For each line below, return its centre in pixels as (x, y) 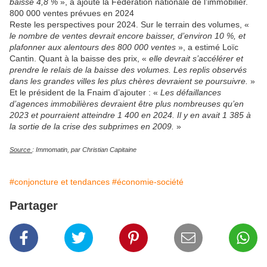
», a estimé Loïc (207, 47)
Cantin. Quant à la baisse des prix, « (79, 59)
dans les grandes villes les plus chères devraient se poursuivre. (129, 81)
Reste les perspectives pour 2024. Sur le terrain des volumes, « (129, 25)
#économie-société (148, 182)
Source (21, 150)
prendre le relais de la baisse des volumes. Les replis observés (128, 70)
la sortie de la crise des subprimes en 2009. (93, 127)
